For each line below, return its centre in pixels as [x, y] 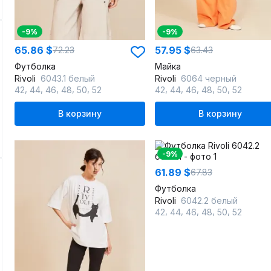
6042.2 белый [209, 201]
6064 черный [209, 78]
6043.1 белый [68, 78]
